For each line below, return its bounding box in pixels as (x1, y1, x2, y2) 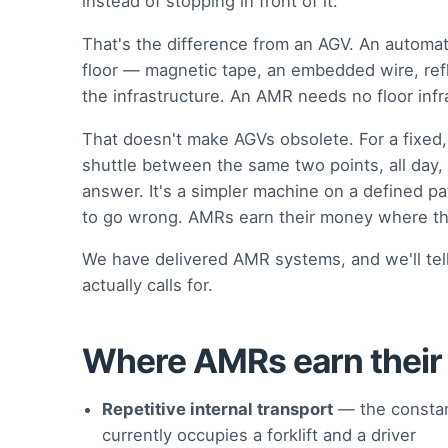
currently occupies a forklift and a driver (102, 424, 416, 445)
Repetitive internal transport (102, 398, 333, 419)
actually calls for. (82, 275, 213, 296)
